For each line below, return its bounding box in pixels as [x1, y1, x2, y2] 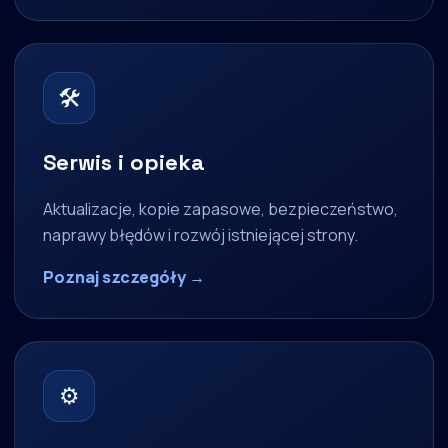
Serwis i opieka [43, 147, 205, 176]
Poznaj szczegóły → [43, 265, 205, 288]
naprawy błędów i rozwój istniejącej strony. [43, 223, 358, 246]
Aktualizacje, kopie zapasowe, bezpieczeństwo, [43, 197, 398, 220]
